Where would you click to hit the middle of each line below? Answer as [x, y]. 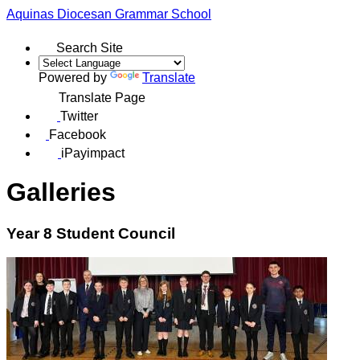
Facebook [78, 134]
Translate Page [102, 97]
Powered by [74, 77]
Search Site [90, 47]
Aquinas [32, 14]
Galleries [61, 192]
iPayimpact [93, 153]
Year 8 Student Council [91, 233]
